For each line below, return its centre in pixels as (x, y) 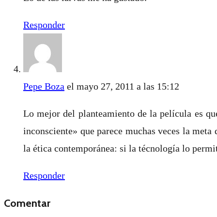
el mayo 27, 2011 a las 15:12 (123, 86)
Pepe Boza (44, 86)
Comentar (27, 203)
